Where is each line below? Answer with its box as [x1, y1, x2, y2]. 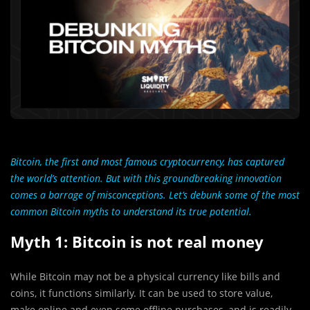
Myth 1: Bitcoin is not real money [10, 231, 264, 253]
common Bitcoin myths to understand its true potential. [10, 205, 252, 219]
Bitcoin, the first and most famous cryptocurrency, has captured [10, 155, 284, 169]
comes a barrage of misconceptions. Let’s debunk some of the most [10, 188, 300, 202]
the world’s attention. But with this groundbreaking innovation [10, 172, 282, 185]
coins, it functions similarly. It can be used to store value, [10, 286, 273, 300]
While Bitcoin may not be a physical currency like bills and [10, 270, 280, 284]
